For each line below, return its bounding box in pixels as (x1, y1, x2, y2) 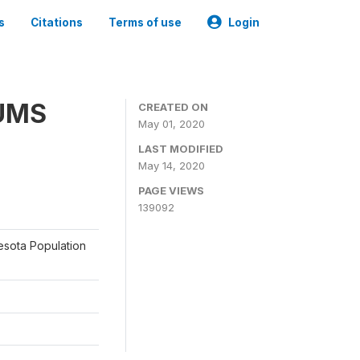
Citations (31, 16, 83, 29)
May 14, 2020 (138, 159, 205, 172)
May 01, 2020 (138, 117, 205, 130)
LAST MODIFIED (138, 142, 223, 155)
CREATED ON (138, 100, 208, 113)
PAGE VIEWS (138, 184, 204, 197)
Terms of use (108, 16, 182, 29)
